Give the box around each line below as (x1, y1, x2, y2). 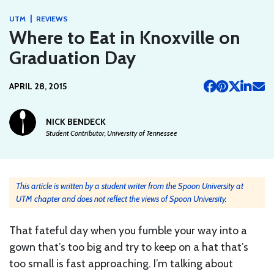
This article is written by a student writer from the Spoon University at (16, 180, 243, 191)
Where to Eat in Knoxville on (9, 26, 240, 49)
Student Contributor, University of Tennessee (46, 128, 177, 138)
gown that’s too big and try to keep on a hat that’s (9, 240, 248, 254)
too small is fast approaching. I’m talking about (9, 256, 233, 270)
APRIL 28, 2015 (9, 81, 67, 92)
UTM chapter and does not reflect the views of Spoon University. (16, 193, 227, 204)
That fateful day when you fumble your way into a (9, 223, 247, 237)
